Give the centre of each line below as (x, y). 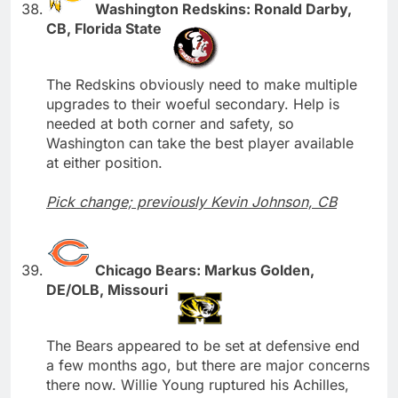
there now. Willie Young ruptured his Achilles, (198, 384)
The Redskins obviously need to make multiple (202, 84)
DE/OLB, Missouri (109, 289)
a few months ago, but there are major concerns (208, 365)
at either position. (104, 162)
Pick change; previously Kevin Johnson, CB (191, 201)
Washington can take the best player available (200, 143)
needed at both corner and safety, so (170, 123)
